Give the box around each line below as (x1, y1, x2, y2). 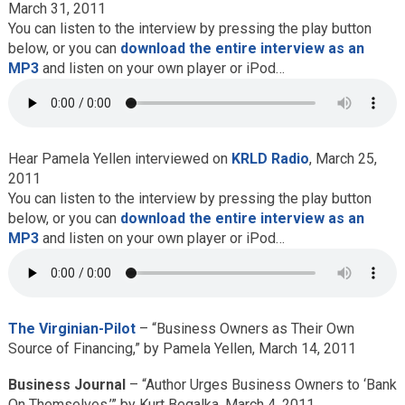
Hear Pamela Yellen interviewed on (7, 150, 231, 167)
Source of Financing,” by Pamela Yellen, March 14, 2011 (7, 340, 356, 357)
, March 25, (308, 150, 377, 167)
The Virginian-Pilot (7, 320, 136, 337)
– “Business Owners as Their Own (135, 320, 354, 337)
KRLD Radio (231, 150, 309, 167)
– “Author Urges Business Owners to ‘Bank (125, 376, 397, 393)
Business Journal (7, 376, 126, 393)
